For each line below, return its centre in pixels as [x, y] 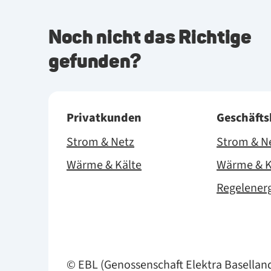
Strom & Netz [100, 142]
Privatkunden [104, 118]
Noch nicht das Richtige [150, 37]
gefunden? [95, 61]
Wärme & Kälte [104, 165]
